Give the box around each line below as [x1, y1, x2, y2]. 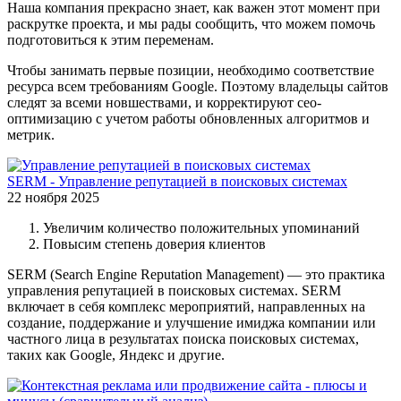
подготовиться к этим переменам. [7, 32, 214, 48]
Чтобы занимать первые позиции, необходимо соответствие [7, 63, 374, 79]
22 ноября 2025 [7, 190, 99, 206]
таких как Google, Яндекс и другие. [7, 347, 225, 363]
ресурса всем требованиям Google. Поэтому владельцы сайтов [7, 79, 388, 95]
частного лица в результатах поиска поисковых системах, [7, 331, 359, 347]
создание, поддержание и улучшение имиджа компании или [7, 315, 376, 331]
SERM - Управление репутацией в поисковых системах [7, 174, 347, 190]
